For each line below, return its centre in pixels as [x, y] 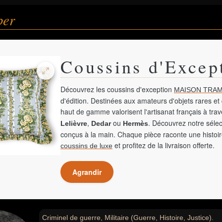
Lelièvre [74, 123]
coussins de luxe [86, 146]
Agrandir [87, 172]
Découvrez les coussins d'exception [117, 89]
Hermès [136, 123]
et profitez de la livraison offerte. [164, 145]
